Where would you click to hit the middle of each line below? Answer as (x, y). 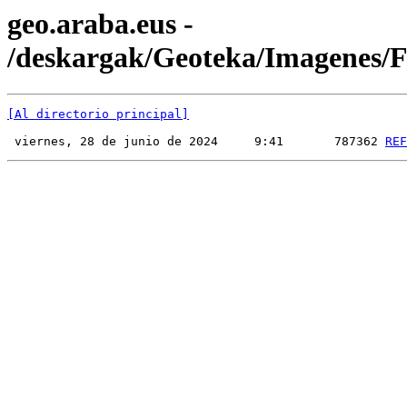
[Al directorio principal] (98, 114)
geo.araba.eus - (100, 24)
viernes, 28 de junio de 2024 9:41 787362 (196, 142)
